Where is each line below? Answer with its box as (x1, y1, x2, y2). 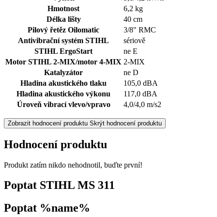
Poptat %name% (4, 201, 90, 215)
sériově (124, 36, 145, 45)
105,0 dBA (124, 78, 158, 87)
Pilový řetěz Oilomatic (28, 25, 99, 34)
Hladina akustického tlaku (20, 78, 107, 87)
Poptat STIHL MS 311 (4, 179, 115, 192)
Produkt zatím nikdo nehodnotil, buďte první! (4, 160, 142, 169)
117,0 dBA (124, 89, 157, 98)
